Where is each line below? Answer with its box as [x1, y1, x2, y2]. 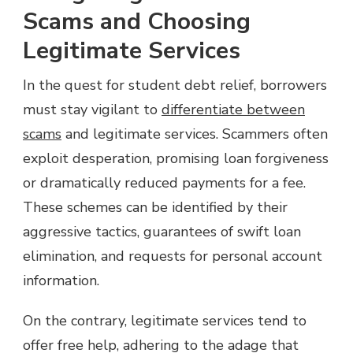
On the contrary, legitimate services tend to [23, 310, 307, 330]
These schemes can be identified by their [23, 197, 288, 217]
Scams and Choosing [23, 5, 251, 38]
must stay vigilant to [23, 99, 162, 119]
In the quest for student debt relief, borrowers [23, 75, 327, 95]
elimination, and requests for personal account [23, 246, 322, 266]
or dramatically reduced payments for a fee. [23, 173, 306, 192]
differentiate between [162, 99, 305, 119]
